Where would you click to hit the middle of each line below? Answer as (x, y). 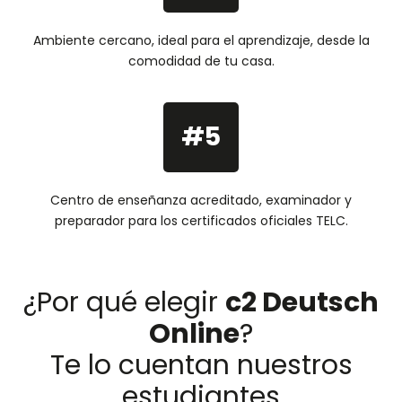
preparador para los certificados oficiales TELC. (201, 220)
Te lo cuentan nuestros (201, 365)
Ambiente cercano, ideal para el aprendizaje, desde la (201, 40)
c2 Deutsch (302, 302)
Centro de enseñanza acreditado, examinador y (201, 200)
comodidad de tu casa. (201, 61)
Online (194, 333)
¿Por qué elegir (124, 302)
